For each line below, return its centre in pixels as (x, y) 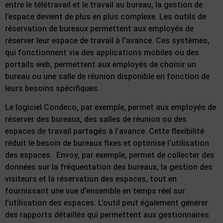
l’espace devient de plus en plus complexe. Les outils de (106, 16)
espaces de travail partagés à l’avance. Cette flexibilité (105, 131)
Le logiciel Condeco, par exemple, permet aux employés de (111, 107)
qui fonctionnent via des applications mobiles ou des (102, 52)
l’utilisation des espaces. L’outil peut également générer (107, 203)
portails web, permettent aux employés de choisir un (101, 64)
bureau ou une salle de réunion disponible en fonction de (107, 76)
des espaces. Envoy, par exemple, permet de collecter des (110, 155)
